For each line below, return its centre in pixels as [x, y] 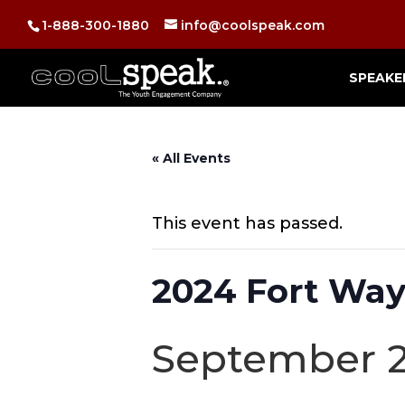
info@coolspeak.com [253, 25]
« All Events [191, 158]
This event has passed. [247, 223]
